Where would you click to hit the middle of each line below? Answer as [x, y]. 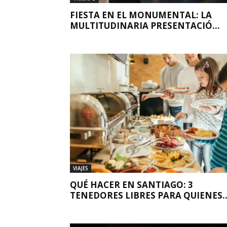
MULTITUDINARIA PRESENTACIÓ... [145, 26]
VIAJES [81, 168]
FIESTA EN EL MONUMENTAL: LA [141, 15]
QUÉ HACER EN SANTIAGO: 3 [131, 185]
